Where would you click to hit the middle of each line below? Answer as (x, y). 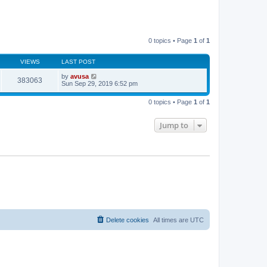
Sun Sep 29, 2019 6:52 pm (100, 83)
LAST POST (78, 61)
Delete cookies (128, 220)
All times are (172, 220)
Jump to (174, 125)
